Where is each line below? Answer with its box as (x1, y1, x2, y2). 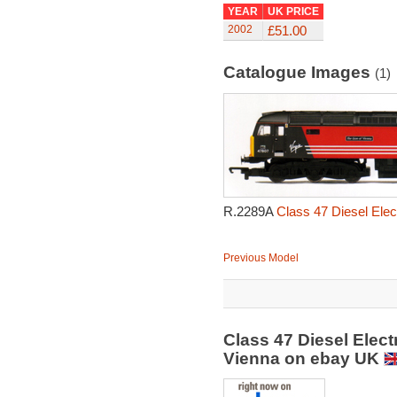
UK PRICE (267, 5, 319, 18)
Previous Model (222, 252, 299, 264)
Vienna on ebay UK (222, 349, 384, 368)
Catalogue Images (222, 63, 375, 82)
